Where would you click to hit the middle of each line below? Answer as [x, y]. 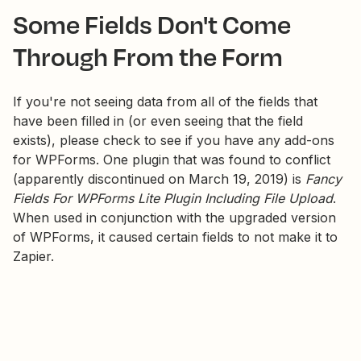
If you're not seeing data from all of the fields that [165, 102]
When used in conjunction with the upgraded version [174, 218]
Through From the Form [148, 56]
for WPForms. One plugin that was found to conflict [172, 160]
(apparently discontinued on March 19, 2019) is [159, 179]
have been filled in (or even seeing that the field [158, 121]
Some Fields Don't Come [152, 24]
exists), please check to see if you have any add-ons [174, 140]
